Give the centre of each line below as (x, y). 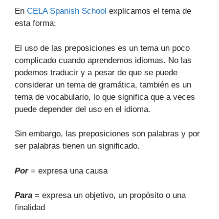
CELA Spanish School (67, 11)
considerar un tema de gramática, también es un (103, 85)
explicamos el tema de (149, 11)
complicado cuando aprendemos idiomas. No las (103, 60)
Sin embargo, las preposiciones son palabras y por (107, 134)
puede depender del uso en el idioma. (83, 109)
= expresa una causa (68, 171)
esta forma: (35, 23)
